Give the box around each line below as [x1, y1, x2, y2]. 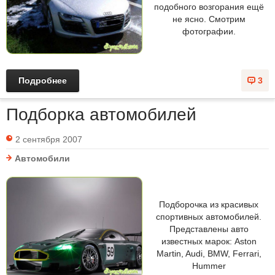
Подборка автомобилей [6, 104, 196, 124]
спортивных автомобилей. [156, 211, 261, 222]
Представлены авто [169, 223, 249, 234]
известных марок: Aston [161, 236, 257, 246]
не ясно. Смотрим [172, 14, 246, 24]
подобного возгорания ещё [153, 2, 264, 12]
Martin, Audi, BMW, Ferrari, [156, 248, 261, 258]
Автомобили [15, 153, 70, 163]
